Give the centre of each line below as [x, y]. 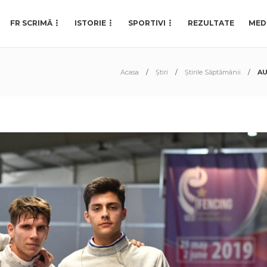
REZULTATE [211, 23]
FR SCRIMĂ [31, 23]
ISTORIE [90, 23]
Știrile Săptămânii [213, 72]
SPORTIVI [147, 23]
